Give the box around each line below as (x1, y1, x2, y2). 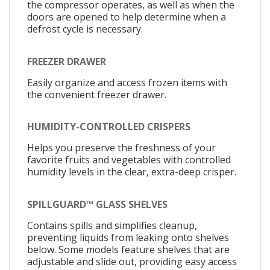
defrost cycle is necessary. (27, 22, 143, 36)
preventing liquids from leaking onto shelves (27, 230, 229, 244)
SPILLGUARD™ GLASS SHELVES (27, 197, 168, 211)
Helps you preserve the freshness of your (27, 141, 216, 155)
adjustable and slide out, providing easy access (27, 254, 237, 268)
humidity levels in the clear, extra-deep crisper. (27, 165, 236, 179)
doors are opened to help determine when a (27, 10, 226, 24)
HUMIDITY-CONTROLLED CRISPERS (27, 120, 190, 134)
